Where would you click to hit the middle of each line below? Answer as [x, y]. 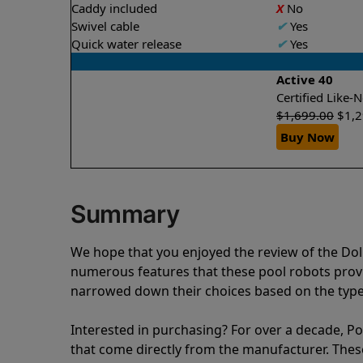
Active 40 [305, 79]
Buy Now [307, 137]
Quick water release [126, 43]
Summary [125, 214]
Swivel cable [105, 26]
